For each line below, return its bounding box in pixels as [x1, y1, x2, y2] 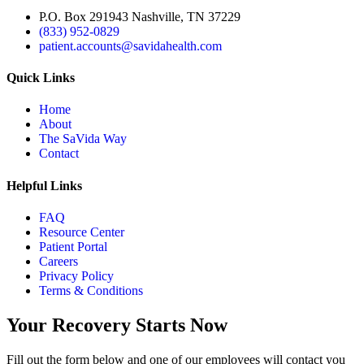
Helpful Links [6, 178, 82, 193]
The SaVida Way [39, 132, 127, 146]
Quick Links [6, 71, 75, 85]
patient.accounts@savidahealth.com [39, 38, 222, 53]
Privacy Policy [39, 268, 114, 283]
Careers [39, 253, 78, 268]
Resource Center [39, 224, 124, 239]
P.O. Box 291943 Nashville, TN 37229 [39, 9, 240, 24]
